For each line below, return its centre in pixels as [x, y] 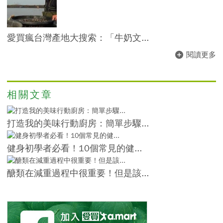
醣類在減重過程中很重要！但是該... [78, 173]
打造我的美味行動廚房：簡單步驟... [78, 123]
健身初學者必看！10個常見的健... [74, 148]
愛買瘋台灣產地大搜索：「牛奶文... [78, 38]
